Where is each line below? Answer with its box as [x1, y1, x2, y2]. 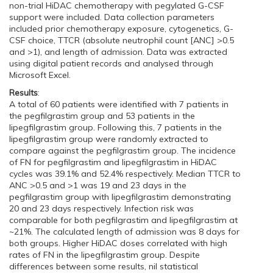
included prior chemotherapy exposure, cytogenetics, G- [9, 23, 233, 34]
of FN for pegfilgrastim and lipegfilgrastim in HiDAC [9, 157, 217, 168]
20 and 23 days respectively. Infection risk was [9, 203, 194, 214]
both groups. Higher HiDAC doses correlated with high [9, 238, 227, 249]
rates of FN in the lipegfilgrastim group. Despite [9, 249, 200, 260]
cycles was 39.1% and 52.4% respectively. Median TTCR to [9, 168, 241, 179]
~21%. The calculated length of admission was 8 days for [9, 226, 239, 237]
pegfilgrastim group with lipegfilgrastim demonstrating [9, 191, 231, 202]
